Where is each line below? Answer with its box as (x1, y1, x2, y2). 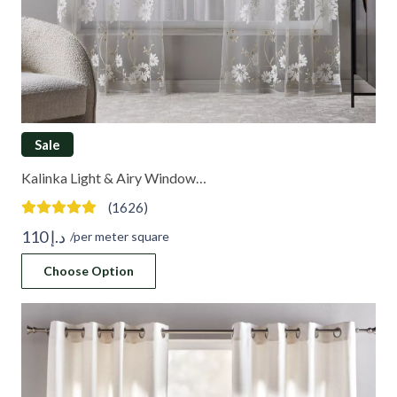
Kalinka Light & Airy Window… (21, 168, 206, 186)
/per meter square (69, 228, 169, 244)
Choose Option (43, 263, 134, 279)
